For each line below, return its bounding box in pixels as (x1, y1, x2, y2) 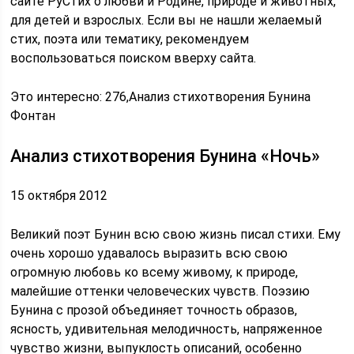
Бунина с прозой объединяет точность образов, (10, 303, 298, 318)
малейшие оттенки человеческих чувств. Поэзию (10, 284, 311, 299)
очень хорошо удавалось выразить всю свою (10, 246, 288, 261)
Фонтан (10, 108, 56, 123)
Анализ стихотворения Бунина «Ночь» (10, 146, 321, 166)
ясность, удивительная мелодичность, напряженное (10, 322, 323, 337)
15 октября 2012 (10, 188, 108, 203)
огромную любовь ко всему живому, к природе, (10, 265, 299, 280)
